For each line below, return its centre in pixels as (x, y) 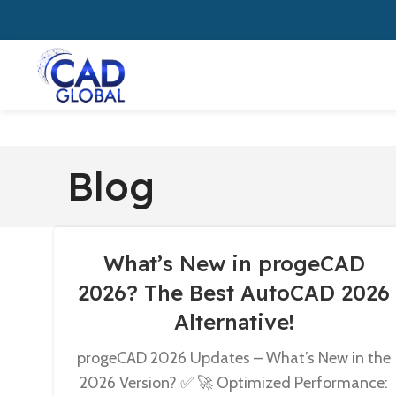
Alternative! (234, 322)
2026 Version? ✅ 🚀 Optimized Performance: (234, 383)
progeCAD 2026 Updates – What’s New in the (234, 358)
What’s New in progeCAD (234, 263)
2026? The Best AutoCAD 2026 (234, 293)
